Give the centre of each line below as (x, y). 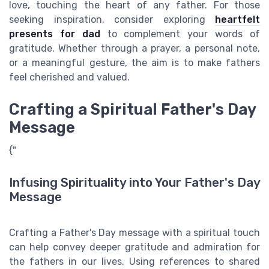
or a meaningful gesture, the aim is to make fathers (134, 62)
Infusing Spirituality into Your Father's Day (134, 183)
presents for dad (55, 34)
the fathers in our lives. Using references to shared (134, 262)
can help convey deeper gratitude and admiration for (134, 247)
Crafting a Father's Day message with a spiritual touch (134, 233)
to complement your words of (180, 34)
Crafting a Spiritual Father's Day (132, 109)
